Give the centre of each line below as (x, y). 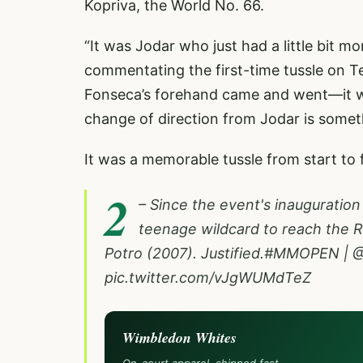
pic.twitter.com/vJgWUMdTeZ (208, 278)
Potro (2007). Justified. (184, 253)
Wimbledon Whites (179, 337)
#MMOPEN (302, 253)
